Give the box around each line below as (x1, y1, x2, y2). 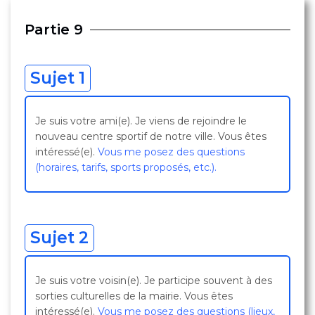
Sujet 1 (30, 68, 85, 88)
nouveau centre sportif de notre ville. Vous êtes (35, 130, 266, 143)
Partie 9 (25, 21, 83, 38)
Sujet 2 (30, 228, 89, 247)
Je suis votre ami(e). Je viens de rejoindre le (35, 115, 247, 127)
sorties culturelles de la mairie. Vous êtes (35, 290, 233, 302)
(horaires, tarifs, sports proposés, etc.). (35, 161, 217, 174)
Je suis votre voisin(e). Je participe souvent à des (35, 274, 272, 287)
